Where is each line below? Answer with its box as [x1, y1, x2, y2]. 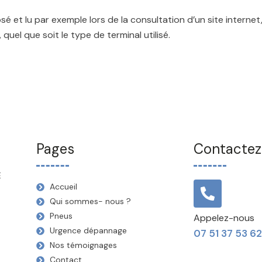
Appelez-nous [193, 212, 254, 224]
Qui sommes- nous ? [49, 196, 131, 206]
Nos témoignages [49, 240, 117, 250]
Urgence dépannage [49, 225, 127, 236]
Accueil [49, 181, 77, 192]
